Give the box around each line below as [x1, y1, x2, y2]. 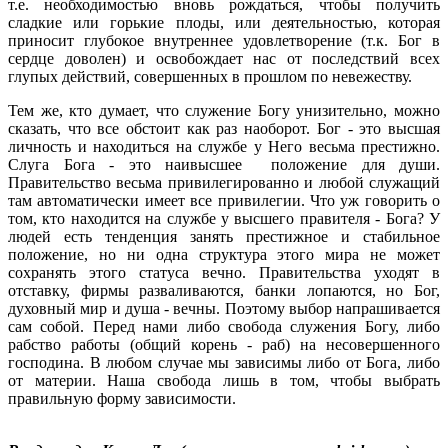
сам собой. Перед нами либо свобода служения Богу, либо [8, 317, 440, 335]
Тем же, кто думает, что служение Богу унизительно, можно [8, 101, 440, 119]
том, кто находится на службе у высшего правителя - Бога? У [8, 209, 440, 227]
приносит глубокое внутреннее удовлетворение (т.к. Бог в [8, 31, 440, 49]
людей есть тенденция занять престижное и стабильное [8, 227, 440, 245]
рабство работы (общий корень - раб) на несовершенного [8, 335, 440, 353]
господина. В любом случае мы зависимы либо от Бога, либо [8, 353, 440, 371]
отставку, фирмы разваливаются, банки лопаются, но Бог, [8, 281, 440, 299]
